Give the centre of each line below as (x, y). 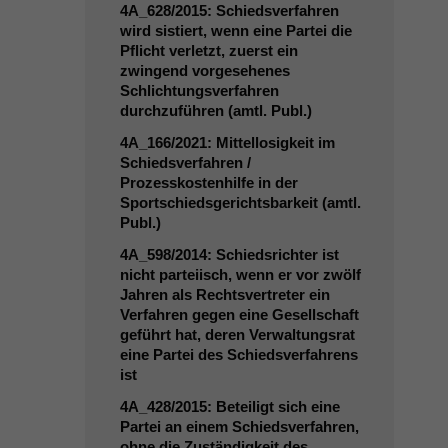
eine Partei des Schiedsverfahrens (238, 354)
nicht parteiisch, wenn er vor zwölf (240, 274)
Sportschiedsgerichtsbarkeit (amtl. (240, 202)
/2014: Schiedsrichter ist (254, 254)
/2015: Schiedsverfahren (254, 10)
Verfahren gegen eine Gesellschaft (239, 314)
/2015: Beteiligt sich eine (255, 406)
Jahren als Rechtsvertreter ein (224, 294)
